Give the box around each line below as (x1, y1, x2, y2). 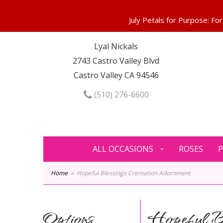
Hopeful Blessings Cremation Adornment (77, 169, 190, 177)
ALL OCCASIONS (93, 143, 153, 154)
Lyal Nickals (94, 41, 138, 52)
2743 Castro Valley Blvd (73, 55, 160, 66)
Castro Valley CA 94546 (73, 70, 159, 81)
